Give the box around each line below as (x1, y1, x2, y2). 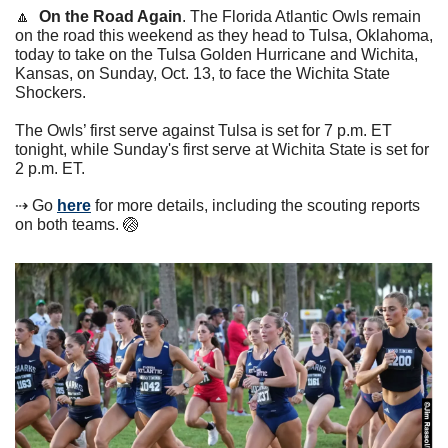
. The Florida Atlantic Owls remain (182, 7, 421, 25)
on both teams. (15, 215, 123, 233)
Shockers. (15, 83, 86, 101)
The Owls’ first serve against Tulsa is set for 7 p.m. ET (15, 121, 392, 139)
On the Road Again (39, 7, 182, 25)
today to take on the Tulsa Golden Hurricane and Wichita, (15, 45, 418, 63)
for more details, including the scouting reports (91, 196, 420, 214)
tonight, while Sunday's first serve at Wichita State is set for (15, 140, 429, 158)
